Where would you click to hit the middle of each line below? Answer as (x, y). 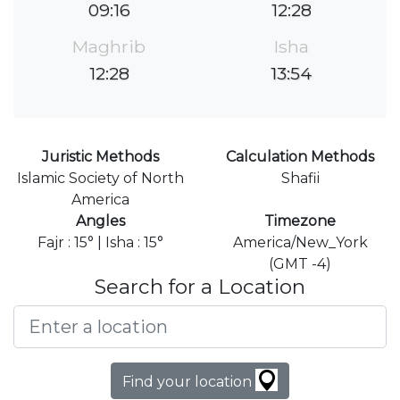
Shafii (300, 179)
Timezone (300, 221)
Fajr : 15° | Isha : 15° (100, 243)
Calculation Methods (300, 157)
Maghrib (109, 47)
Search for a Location (200, 287)
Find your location (189, 382)
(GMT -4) (300, 264)
